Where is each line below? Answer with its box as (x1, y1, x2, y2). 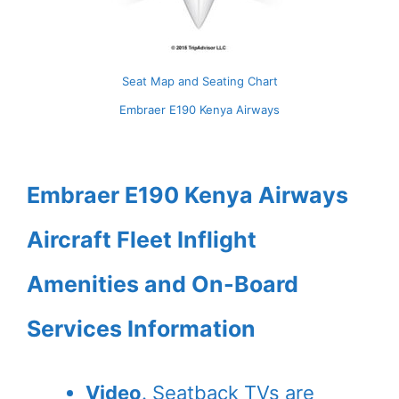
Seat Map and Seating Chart (121, 74, 278, 89)
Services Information (27, 315, 256, 343)
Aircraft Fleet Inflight (27, 226, 256, 254)
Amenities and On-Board (27, 271, 298, 298)
